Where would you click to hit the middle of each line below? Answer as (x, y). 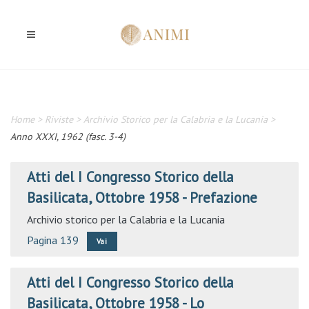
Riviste (59, 119)
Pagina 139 (53, 240)
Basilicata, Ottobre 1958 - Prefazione (142, 198)
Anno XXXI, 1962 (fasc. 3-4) (68, 137)
